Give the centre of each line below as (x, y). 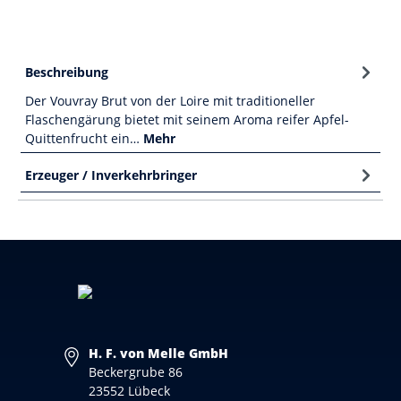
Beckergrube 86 (136, 372)
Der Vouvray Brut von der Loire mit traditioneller (170, 100)
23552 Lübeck (129, 391)
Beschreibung (67, 72)
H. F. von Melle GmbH (158, 353)
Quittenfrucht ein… (84, 138)
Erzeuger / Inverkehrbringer (111, 175)
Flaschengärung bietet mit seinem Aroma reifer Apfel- (187, 119)
